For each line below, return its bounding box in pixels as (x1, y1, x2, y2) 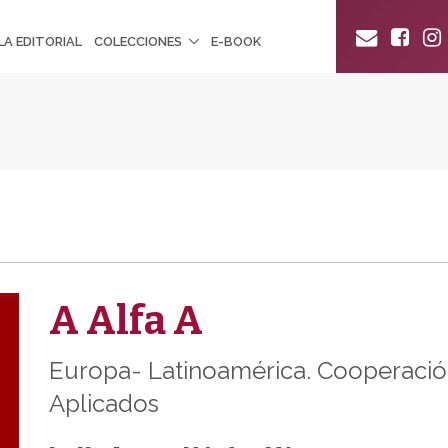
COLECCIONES (94, 33, 183, 49)
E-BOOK (211, 33, 262, 49)
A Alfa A (49, 296, 203, 345)
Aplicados (49, 388, 159, 418)
